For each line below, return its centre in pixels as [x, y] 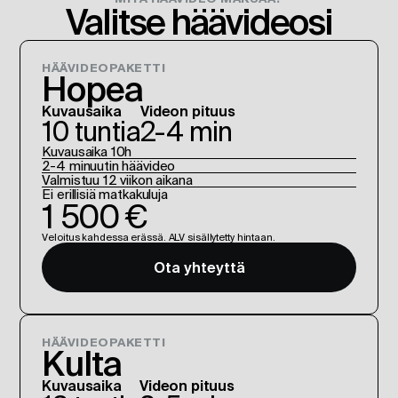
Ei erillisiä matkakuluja [105, 194]
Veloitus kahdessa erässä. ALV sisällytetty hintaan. [159, 237]
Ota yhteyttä [199, 267]
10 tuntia [92, 131]
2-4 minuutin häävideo [109, 166]
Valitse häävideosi [199, 22]
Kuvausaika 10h [87, 151]
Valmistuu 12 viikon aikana [117, 180]
